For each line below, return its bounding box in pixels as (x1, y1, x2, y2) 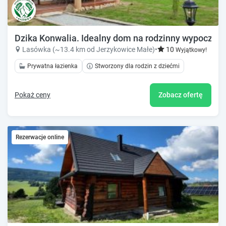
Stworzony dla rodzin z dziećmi (95, 63, 180, 70)
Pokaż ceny (15, 90, 50, 99)
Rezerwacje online (16, 133, 64, 141)
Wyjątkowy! (176, 46, 207, 54)
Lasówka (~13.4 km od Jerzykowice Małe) (22, 45, 155, 54)
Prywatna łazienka (27, 63, 78, 70)
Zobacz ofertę (158, 90, 203, 99)
